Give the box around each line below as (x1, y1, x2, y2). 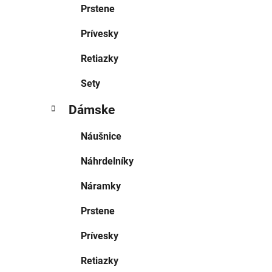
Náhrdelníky (81, 155, 134, 168)
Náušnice (81, 131, 121, 143)
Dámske (69, 103, 115, 118)
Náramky (81, 180, 121, 192)
